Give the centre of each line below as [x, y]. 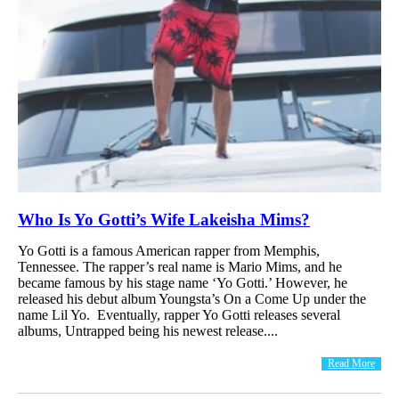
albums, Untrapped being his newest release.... [148, 330]
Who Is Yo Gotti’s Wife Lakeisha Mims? [164, 219]
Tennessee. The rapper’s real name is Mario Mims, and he [180, 266]
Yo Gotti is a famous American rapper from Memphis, [169, 250]
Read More [351, 363]
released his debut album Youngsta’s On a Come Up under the [192, 298]
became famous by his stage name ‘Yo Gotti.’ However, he [183, 282]
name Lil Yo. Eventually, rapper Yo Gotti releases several [179, 314]
